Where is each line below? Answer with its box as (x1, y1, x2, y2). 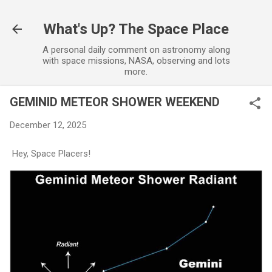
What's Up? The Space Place (43, 21, 229, 38)
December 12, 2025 (10, 120, 86, 131)
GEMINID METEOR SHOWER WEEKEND (10, 95, 220, 109)
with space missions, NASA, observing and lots (42, 55, 230, 66)
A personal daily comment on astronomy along (42, 44, 230, 55)
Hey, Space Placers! (10, 148, 90, 159)
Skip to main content (95, 10, 177, 21)
